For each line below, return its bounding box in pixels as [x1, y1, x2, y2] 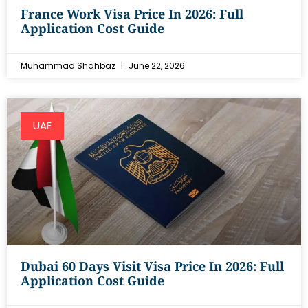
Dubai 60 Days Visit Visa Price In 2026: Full [21, 258, 284, 274]
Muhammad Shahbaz [21, 60, 118, 71]
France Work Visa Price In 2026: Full [21, 5, 243, 22]
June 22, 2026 [126, 60, 185, 71]
